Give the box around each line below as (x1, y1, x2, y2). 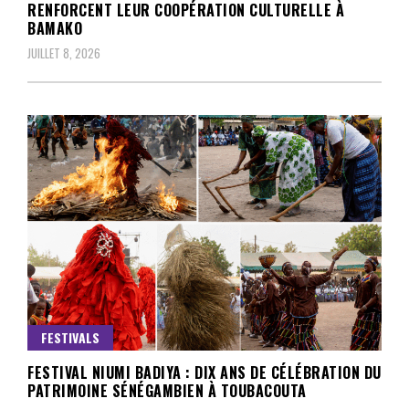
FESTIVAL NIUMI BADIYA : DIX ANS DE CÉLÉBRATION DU (27, 361, 382, 383)
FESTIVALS (41, 327, 100, 347)
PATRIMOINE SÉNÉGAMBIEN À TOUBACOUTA (27, 379, 307, 402)
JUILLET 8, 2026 (27, 43, 100, 62)
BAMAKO (27, 16, 82, 39)
